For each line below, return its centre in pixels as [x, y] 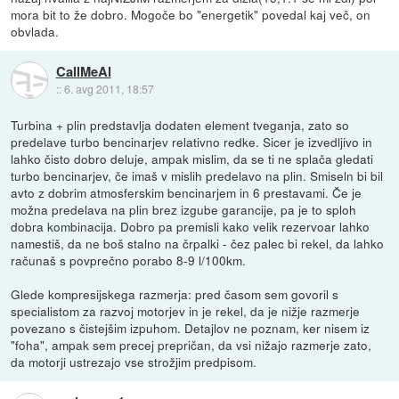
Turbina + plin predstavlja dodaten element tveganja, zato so [180, 124]
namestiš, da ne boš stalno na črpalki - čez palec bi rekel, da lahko [198, 243]
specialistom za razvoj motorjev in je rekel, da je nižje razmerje [186, 310]
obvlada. [35, 31]
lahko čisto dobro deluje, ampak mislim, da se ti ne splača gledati [192, 158]
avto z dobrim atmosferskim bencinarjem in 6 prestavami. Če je [187, 192]
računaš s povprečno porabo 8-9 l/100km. [129, 260]
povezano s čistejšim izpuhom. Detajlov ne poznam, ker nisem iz [191, 327]
